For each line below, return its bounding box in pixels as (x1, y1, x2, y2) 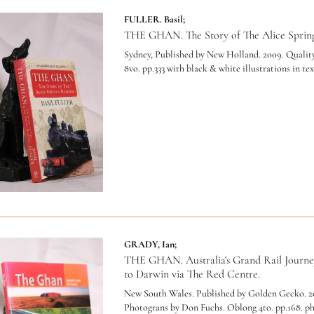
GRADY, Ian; (123, 238, 177, 250)
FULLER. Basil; (123, 13, 185, 25)
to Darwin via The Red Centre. (123, 266, 260, 281)
